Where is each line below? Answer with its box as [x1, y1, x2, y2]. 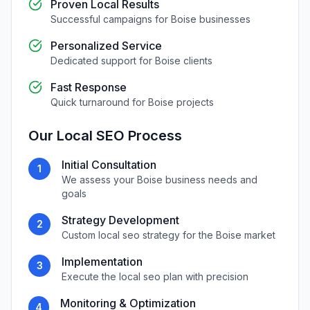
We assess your [61, 174, 137, 185]
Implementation [62, 255, 143, 268]
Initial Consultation [61, 158, 156, 172]
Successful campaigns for [51, 13, 171, 25]
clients [181, 55, 212, 66]
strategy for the [140, 229, 216, 241]
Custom [62, 229, 98, 241]
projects [174, 96, 214, 108]
